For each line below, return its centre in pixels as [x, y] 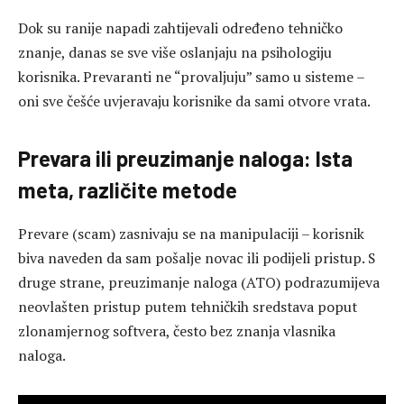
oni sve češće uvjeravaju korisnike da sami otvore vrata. [194, 101]
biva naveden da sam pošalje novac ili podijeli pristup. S [197, 257]
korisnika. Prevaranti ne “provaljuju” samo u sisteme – [191, 76]
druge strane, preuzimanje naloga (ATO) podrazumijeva [199, 282]
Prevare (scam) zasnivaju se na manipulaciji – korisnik [191, 233]
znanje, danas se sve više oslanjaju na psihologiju [175, 52]
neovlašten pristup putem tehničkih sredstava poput [188, 306]
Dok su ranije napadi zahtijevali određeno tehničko [180, 28]
